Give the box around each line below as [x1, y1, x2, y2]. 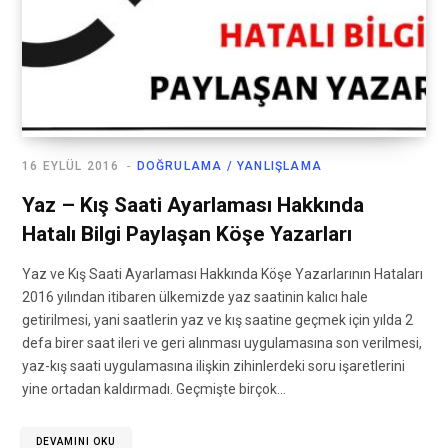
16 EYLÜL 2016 [22, 159, 120, 174]
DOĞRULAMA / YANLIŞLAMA [136, 159, 323, 174]
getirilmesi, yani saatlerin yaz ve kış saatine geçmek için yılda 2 [22, 312, 413, 329]
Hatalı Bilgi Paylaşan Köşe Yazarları [22, 222, 352, 247]
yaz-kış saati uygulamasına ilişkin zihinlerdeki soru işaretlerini [22, 358, 405, 375]
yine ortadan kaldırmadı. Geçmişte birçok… [22, 381, 286, 398]
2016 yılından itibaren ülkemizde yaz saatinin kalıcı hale [22, 289, 368, 306]
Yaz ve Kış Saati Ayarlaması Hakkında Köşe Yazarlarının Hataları [22, 266, 423, 283]
